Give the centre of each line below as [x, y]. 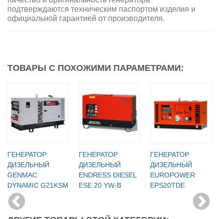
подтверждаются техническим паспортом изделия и [101, 9]
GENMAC [22, 175]
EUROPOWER [173, 175]
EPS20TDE [167, 185]
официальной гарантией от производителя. [86, 18]
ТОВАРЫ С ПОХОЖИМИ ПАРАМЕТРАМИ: [96, 68]
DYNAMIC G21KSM [38, 185]
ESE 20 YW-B [100, 185]
